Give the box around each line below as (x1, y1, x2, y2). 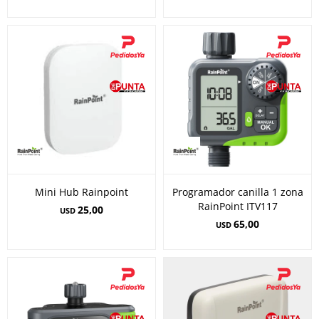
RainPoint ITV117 (197, 199, 278, 213)
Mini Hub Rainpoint (35, 185, 128, 199)
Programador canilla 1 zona (172, 185, 303, 199)
